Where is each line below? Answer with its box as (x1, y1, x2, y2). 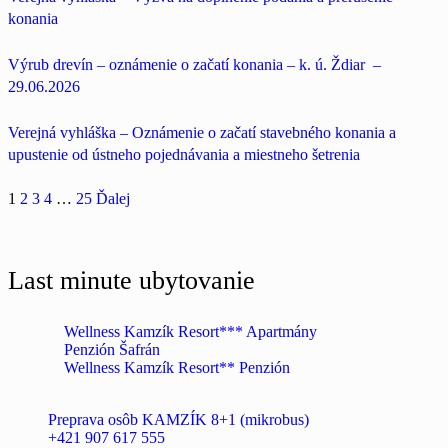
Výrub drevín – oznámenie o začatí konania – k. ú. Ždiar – (8, 55, 385, 73)
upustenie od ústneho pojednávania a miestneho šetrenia (8, 145, 360, 163)
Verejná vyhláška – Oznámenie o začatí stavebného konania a (8, 123, 396, 141)
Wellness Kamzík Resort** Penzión (64, 359, 290, 377)
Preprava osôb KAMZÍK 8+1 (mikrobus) (48, 411, 309, 429)
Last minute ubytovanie (8, 266, 255, 296)
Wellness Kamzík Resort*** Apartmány (64, 323, 317, 341)
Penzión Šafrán (64, 341, 160, 359)
